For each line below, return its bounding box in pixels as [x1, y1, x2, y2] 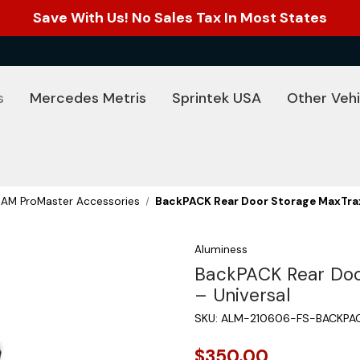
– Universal [194, 284, 290, 307]
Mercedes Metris [30, 88, 146, 108]
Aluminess [194, 243, 247, 256]
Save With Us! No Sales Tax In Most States [33, 8, 327, 27]
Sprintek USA [172, 88, 261, 108]
